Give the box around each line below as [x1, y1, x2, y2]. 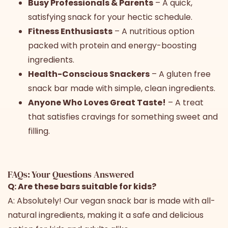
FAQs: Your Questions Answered [8, 167, 134, 181]
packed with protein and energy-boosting [28, 39, 196, 51]
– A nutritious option [112, 25, 194, 37]
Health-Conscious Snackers [28, 68, 150, 80]
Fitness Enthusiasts [28, 25, 112, 37]
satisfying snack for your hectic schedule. [28, 11, 192, 23]
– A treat [166, 96, 204, 108]
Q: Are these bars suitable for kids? [8, 180, 156, 192]
